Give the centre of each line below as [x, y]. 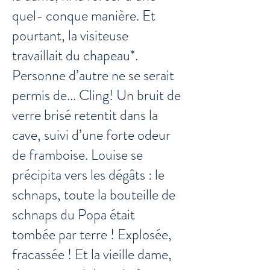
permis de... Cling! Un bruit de [96, 95]
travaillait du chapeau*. [75, 55]
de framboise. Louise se [77, 155]
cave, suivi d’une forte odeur [91, 135]
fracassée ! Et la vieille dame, [92, 254]
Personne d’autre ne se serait [93, 75]
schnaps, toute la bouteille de [94, 195]
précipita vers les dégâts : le [88, 175]
